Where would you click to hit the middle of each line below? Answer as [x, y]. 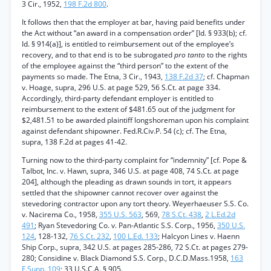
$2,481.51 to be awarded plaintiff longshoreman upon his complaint [135, 120]
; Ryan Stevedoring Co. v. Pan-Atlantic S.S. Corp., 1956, [126, 225]
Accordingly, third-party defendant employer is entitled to [118, 98]
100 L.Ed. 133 [135, 236]
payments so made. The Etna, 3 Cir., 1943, [93, 77]
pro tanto [191, 55]
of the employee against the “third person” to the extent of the [125, 66]
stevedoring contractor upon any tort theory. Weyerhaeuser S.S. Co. [135, 204]
